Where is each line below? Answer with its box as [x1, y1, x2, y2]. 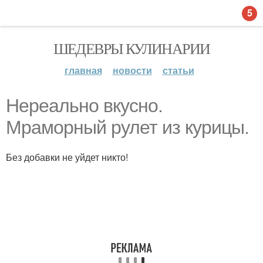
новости [112, 63, 152, 77]
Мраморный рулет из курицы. [6, 117, 249, 138]
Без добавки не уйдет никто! [6, 150, 128, 164]
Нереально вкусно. [6, 95, 163, 116]
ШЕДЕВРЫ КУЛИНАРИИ [53, 38, 210, 58]
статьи [162, 63, 194, 77]
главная [64, 63, 102, 77]
